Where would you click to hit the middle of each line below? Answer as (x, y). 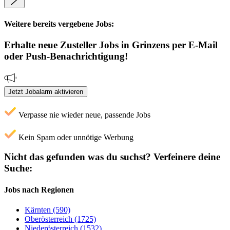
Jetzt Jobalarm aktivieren (46, 91)
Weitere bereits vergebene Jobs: (59, 24)
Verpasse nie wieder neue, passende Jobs (83, 114)
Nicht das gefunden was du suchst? (78, 157)
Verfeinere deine (186, 157)
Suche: (18, 168)
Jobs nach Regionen (39, 189)
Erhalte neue (32, 45)
